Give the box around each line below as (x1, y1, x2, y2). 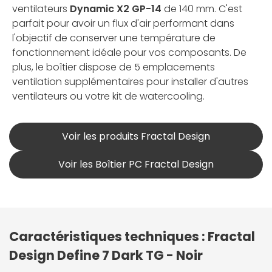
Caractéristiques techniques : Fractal (9, 228, 255, 246)
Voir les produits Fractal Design (62, 129, 210, 144)
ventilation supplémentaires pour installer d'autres (12, 75, 248, 89)
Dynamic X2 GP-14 (70, 2, 161, 16)
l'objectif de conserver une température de (12, 31, 216, 46)
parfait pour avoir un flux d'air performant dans (12, 16, 234, 31)
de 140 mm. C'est (161, 2, 242, 16)
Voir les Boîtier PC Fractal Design (58, 157, 214, 172)
